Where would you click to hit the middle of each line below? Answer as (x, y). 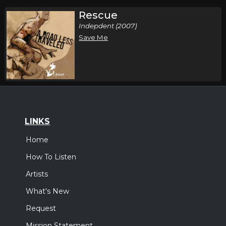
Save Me (94, 37)
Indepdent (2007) (108, 26)
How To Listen (51, 157)
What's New (48, 191)
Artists (37, 174)
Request (41, 209)
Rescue (98, 15)
